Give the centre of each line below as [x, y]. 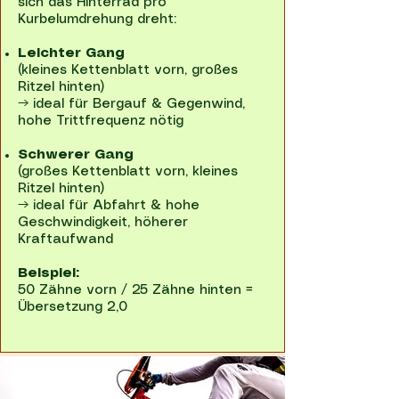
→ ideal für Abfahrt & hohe [109, 206]
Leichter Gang [71, 53]
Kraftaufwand [65, 240]
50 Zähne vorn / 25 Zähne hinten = [135, 290]
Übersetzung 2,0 [73, 307]
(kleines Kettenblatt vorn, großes [128, 70]
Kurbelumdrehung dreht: [97, 20]
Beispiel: [49, 273]
